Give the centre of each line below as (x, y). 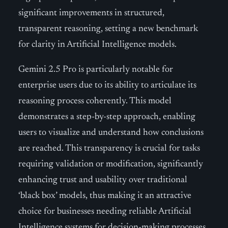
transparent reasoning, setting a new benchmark (108, 29)
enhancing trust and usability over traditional (103, 180)
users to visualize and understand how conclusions (111, 133)
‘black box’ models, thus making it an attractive (105, 196)
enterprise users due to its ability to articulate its (107, 85)
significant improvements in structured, (91, 13)
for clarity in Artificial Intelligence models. (97, 45)
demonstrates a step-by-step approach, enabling (107, 117)
